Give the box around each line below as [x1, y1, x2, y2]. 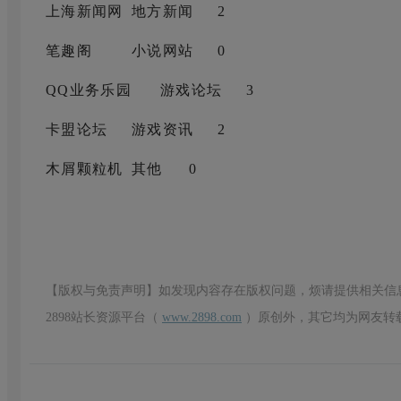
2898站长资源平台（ [46, 310, 162, 324]
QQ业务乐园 [46, 81, 132, 98]
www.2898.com [162, 310, 242, 324]
